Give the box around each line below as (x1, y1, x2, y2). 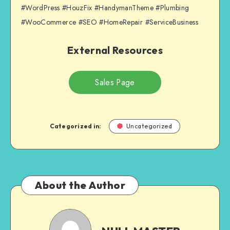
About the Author (34, 178, 125, 191)
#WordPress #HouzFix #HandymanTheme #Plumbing (21, 2, 189, 13)
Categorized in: (49, 122, 102, 130)
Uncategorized (126, 122, 172, 130)
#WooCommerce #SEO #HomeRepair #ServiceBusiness (21, 16, 199, 27)
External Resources (67, 44, 163, 57)
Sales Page (95, 76, 135, 88)
